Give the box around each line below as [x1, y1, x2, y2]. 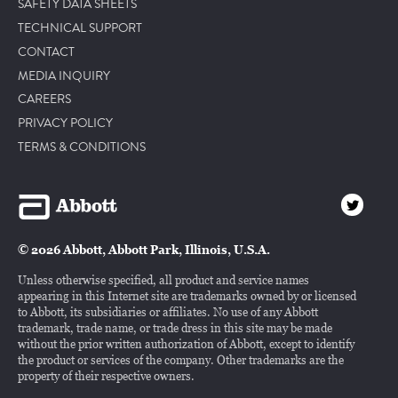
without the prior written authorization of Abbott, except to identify [18, 336, 354, 353]
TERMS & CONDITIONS [18, 138, 146, 156]
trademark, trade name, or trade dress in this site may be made [18, 320, 332, 337]
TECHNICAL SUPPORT [18, 19, 142, 37]
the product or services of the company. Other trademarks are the [18, 352, 344, 369]
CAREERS [18, 91, 71, 109]
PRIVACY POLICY [18, 115, 113, 133]
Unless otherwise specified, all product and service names [18, 272, 309, 289]
